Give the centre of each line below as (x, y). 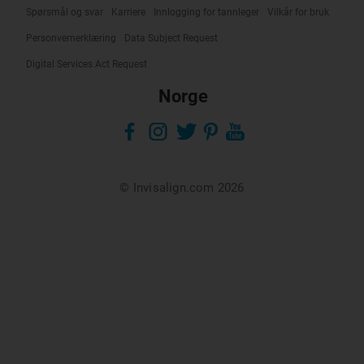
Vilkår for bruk (298, 12)
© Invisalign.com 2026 (182, 188)
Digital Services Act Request (87, 64)
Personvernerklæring (71, 38)
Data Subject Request (171, 38)
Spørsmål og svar (65, 12)
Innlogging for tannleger (206, 12)
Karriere (128, 12)
